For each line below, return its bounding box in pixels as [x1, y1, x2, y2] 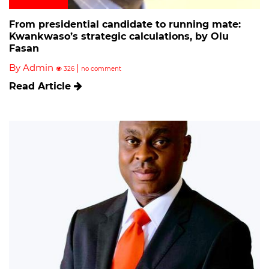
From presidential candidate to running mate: [9, 18, 241, 30]
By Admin [9, 61, 56, 73]
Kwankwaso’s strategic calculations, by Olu [9, 30, 229, 42]
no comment [81, 64, 121, 73]
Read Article [9, 80, 74, 92]
